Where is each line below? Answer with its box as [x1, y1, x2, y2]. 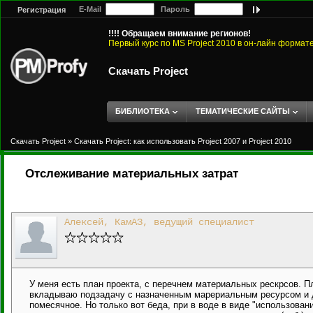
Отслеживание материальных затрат [25, 167, 238, 180]
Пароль [154, 5, 194, 13]
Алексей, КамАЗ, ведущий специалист [64, 217, 254, 228]
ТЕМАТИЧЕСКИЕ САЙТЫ [196, 107, 290, 115]
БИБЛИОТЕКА [115, 107, 170, 115]
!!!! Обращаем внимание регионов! [108, 29, 251, 38]
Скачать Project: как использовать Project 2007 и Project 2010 [74, 137, 291, 145]
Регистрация [17, 6, 66, 15]
